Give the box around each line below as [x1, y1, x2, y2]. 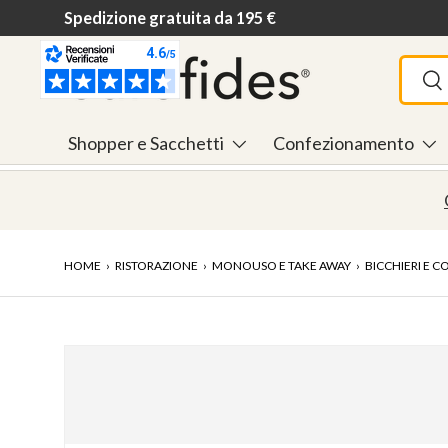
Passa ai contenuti [90, 28, 225, 47]
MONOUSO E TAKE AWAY [212, 258, 351, 273]
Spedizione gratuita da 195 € [64, 8, 276, 27]
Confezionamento [272, 132, 414, 154]
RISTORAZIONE [115, 258, 198, 273]
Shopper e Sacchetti [67, 132, 224, 154]
